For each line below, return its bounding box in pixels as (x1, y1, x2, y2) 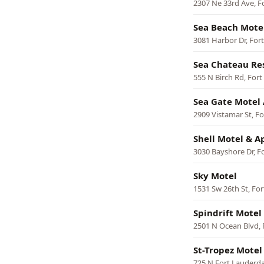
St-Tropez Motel (193, 244, 262, 256)
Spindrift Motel (193, 207, 262, 219)
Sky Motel (193, 170, 237, 181)
